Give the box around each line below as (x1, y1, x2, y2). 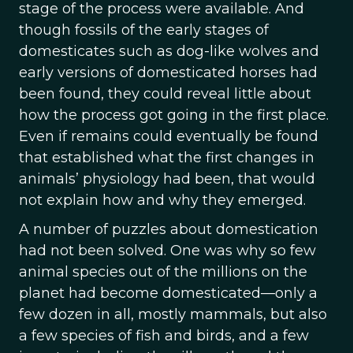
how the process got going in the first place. (19, 106, 329, 124)
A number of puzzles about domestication (19, 221, 318, 238)
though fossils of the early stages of (19, 21, 269, 39)
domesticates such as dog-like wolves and (19, 43, 319, 60)
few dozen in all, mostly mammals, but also (19, 306, 327, 323)
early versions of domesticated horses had (19, 64, 318, 81)
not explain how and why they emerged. (19, 191, 306, 209)
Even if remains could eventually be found (19, 128, 318, 145)
